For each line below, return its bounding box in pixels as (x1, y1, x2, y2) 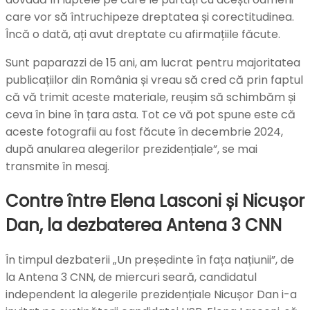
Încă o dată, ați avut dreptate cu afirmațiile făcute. (6, 26, 280, 42)
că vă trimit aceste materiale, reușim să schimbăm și (6, 89, 295, 105)
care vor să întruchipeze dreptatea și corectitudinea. (6, 8, 294, 25)
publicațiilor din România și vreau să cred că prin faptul (6, 71, 303, 88)
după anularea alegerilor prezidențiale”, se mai (6, 140, 257, 157)
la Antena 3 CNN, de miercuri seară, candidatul (6, 268, 257, 285)
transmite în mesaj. (6, 158, 109, 174)
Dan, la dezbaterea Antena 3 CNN (6, 213, 282, 237)
